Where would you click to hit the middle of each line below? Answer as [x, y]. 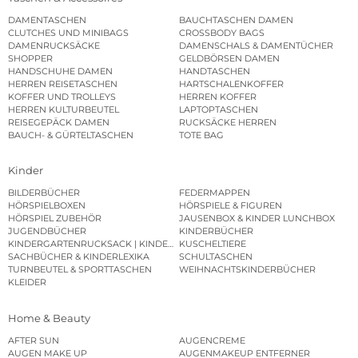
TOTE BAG [201, 135]
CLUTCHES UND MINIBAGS [68, 32]
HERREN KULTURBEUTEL [64, 109]
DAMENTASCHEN [47, 20]
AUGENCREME [212, 340]
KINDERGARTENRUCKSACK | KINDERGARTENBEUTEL [190, 244]
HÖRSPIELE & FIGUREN [231, 206]
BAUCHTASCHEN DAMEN [236, 20]
